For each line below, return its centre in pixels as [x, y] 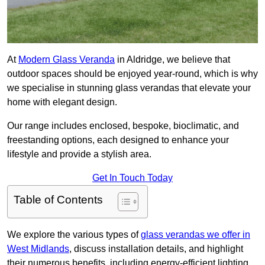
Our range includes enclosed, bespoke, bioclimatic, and [123, 126]
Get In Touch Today [132, 178]
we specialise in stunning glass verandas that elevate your [129, 88]
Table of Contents [58, 200]
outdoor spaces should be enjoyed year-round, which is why [132, 74]
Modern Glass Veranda [67, 60]
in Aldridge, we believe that [172, 60]
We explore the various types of [74, 235]
